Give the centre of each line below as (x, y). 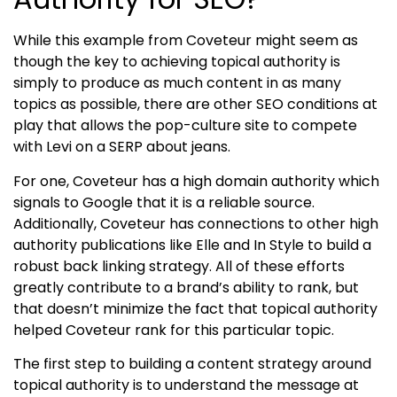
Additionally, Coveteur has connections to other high (196, 223)
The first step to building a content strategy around (192, 363)
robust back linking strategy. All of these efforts (179, 266)
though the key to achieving (112, 62)
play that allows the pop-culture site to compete (185, 126)
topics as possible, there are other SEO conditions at (195, 105)
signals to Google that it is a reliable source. (164, 202)
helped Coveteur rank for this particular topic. (174, 330)
